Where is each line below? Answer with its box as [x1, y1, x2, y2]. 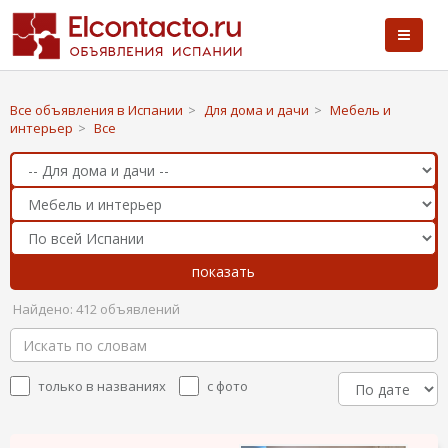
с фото [207, 377, 248, 395]
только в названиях [38, 377, 166, 395]
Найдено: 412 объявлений [10, 300, 180, 318]
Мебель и [330, 101, 391, 119]
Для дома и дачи [204, 101, 309, 119]
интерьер [10, 119, 73, 137]
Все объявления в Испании [10, 101, 183, 119]
